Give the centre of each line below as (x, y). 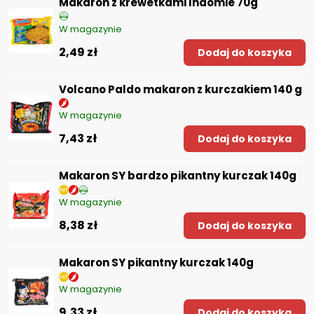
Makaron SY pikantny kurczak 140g (156, 262)
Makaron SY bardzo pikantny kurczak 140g (178, 176)
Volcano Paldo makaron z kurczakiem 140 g (180, 89)
